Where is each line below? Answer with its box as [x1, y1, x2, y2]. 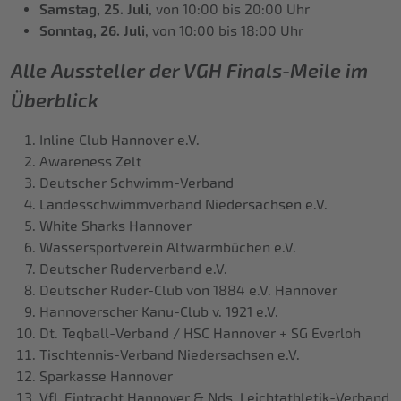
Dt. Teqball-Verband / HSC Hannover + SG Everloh [39, 325, 361, 343]
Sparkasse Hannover [39, 368, 173, 386]
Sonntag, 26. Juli [39, 22, 145, 40]
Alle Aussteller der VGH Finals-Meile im [11, 59, 368, 84]
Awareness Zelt [39, 153, 141, 171]
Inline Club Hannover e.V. [39, 132, 200, 149]
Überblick [11, 89, 98, 114]
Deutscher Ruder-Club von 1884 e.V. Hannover [39, 282, 337, 300]
